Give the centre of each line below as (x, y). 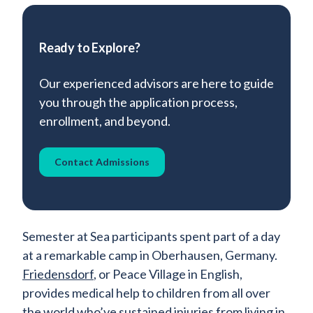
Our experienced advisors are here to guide (156, 83)
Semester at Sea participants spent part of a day (151, 236)
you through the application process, (138, 102)
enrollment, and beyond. (105, 121)
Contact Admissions (102, 162)
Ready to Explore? (90, 48)
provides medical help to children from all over (146, 293)
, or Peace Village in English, (168, 274)
